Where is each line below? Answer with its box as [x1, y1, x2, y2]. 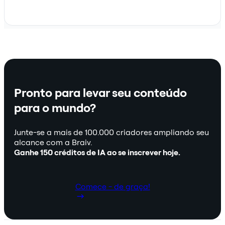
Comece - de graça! [75, 181, 150, 192]
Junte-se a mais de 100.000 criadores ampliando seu [14, 127, 209, 138]
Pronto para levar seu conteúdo [14, 85, 187, 100]
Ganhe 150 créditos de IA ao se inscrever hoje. [14, 147, 180, 158]
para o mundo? [14, 100, 96, 116]
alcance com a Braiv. [14, 137, 92, 148]
